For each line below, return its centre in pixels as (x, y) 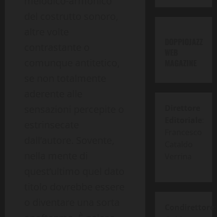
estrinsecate (52, 125)
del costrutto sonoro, (71, 16)
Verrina (178, 157)
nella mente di (56, 156)
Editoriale (183, 120)
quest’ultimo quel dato (74, 171)
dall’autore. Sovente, (69, 140)
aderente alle (53, 94)
